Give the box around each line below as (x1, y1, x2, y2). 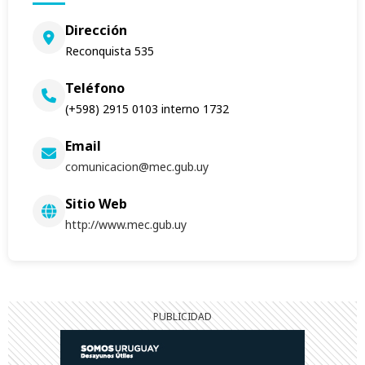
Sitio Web (65, 195, 127, 213)
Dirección (65, 21, 127, 40)
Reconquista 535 (65, 43, 154, 59)
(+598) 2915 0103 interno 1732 (65, 101, 229, 117)
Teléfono (65, 79, 125, 98)
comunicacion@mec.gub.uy (65, 159, 209, 175)
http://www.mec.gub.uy (65, 217, 187, 233)
